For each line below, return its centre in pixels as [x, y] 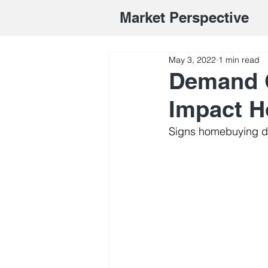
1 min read [239, 60]
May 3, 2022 [192, 60]
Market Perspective [184, 17]
